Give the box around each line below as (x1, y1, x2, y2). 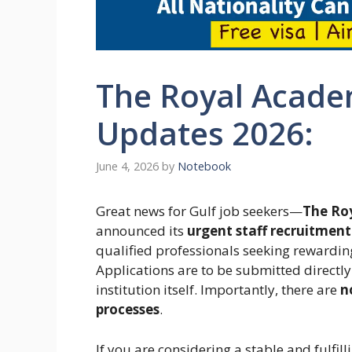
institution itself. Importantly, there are (96, 280, 340, 299)
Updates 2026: (96, 111, 313, 155)
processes (96, 300, 159, 319)
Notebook (178, 159, 231, 174)
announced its (96, 222, 187, 240)
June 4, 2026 (96, 159, 159, 174)
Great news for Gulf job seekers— (96, 202, 302, 221)
